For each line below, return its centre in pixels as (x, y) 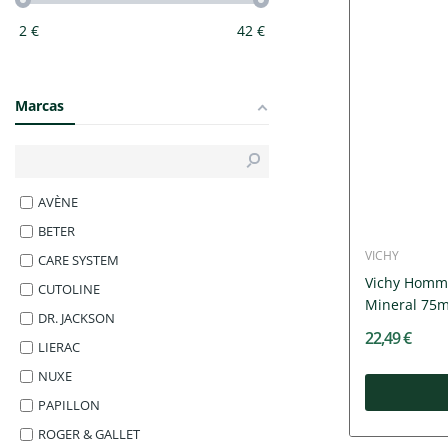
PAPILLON (69, 404)
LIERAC (59, 346)
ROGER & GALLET (89, 433)
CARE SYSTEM (78, 259)
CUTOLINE (69, 288)
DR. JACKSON (76, 317)
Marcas (39, 105)
